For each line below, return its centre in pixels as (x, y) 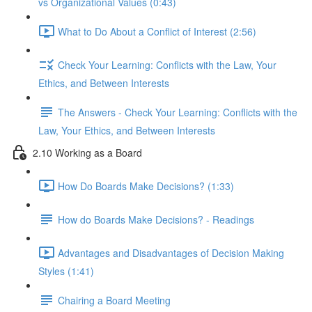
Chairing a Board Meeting (114, 300)
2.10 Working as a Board (87, 152)
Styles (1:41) (66, 271)
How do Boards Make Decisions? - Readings (156, 219)
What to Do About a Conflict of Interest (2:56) (157, 31)
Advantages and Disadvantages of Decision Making (171, 252)
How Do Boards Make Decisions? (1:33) (146, 186)
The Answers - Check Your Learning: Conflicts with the (178, 112)
